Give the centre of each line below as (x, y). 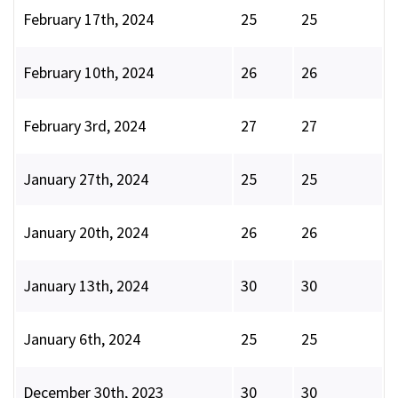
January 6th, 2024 (82, 339)
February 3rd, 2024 (84, 126)
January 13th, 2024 (86, 286)
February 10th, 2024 (88, 73)
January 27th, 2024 (86, 179)
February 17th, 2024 (88, 20)
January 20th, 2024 (86, 233)
